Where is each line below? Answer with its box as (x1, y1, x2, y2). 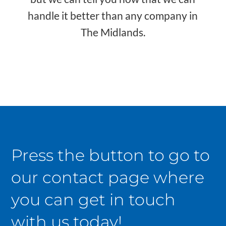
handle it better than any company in (28, 9, 198, 22)
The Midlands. (80, 26, 145, 39)
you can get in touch (11, 190, 176, 210)
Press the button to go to (11, 145, 210, 165)
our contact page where (11, 167, 205, 188)
